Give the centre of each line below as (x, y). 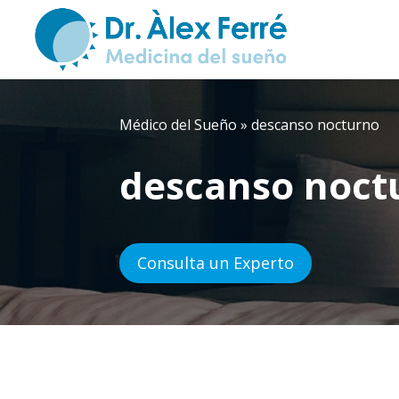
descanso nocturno (316, 124)
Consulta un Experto (216, 263)
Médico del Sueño (179, 124)
